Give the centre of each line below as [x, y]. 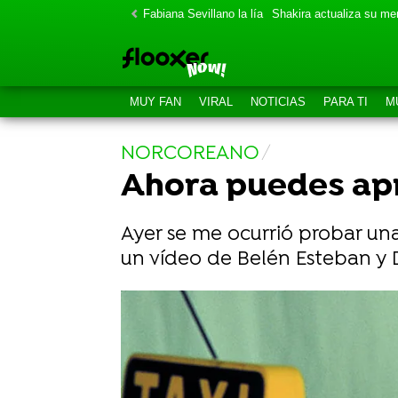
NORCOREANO [190, 154]
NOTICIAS [278, 102]
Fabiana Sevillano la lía [203, 14]
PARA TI [346, 102]
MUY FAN [155, 102]
